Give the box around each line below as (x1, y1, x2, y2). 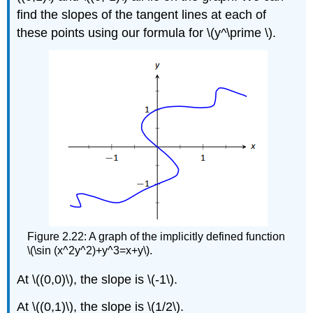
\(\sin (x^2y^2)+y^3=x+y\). (27, 245, 153, 257)
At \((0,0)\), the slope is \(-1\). (17, 272, 178, 286)
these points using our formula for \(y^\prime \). (17, 25, 277, 40)
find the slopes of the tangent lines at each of (17, 7, 267, 22)
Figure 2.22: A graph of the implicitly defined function (27, 231, 286, 243)
